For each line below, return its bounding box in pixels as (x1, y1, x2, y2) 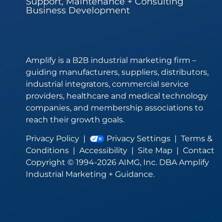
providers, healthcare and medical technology (26, 91, 208, 101)
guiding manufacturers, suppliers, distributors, (26, 67, 209, 77)
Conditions (26, 146, 69, 156)
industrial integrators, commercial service (26, 79, 189, 89)
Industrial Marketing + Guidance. (26, 169, 155, 179)
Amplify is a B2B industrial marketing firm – (26, 55, 196, 65)
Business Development (26, 4, 130, 16)
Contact (183, 146, 215, 156)
